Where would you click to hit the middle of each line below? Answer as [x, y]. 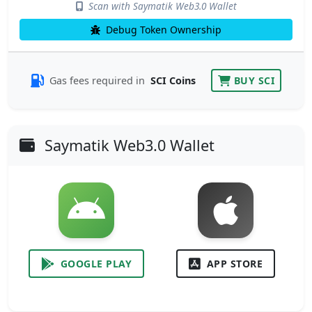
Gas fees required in [99, 81]
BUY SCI [254, 81]
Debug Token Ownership [162, 30]
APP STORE [234, 264]
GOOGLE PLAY [96, 264]
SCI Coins [173, 81]
